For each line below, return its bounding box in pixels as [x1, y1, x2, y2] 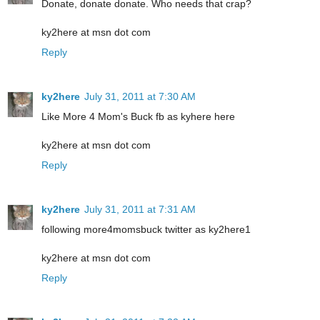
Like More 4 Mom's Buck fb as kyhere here [41, 111, 235, 123]
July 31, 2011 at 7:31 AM [84, 204, 196, 216]
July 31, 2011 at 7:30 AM [84, 91, 196, 103]
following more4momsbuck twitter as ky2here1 [41, 224, 251, 236]
